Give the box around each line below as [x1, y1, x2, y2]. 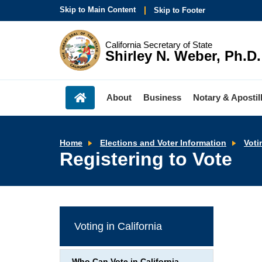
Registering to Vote [60, 148, 232, 170]
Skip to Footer [154, 6, 205, 15]
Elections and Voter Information [100, 138, 226, 147]
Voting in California [74, 220, 162, 232]
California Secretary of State [105, 39, 212, 50]
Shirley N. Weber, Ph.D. [105, 47, 261, 64]
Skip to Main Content [60, 5, 136, 15]
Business [143, 92, 181, 103]
